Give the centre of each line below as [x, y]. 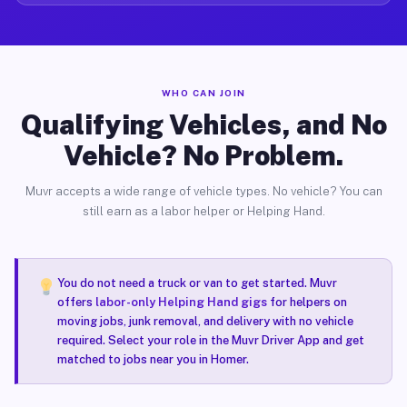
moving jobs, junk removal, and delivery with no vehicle [205, 321]
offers [76, 302]
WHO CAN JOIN [203, 93]
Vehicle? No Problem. [203, 155]
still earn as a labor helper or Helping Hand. [203, 211]
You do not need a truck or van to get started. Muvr [197, 283]
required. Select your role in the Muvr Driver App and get [210, 340]
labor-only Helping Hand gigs [181, 302]
